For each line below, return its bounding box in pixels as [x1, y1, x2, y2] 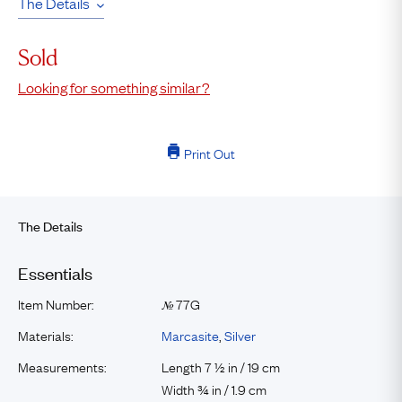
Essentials [18, 261, 92, 284]
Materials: [18, 325, 74, 345]
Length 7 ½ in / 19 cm [162, 356, 280, 376]
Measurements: [18, 356, 107, 376]
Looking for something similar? [18, 77, 210, 97]
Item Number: [18, 293, 94, 313]
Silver [224, 325, 256, 345]
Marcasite [162, 325, 219, 345]
